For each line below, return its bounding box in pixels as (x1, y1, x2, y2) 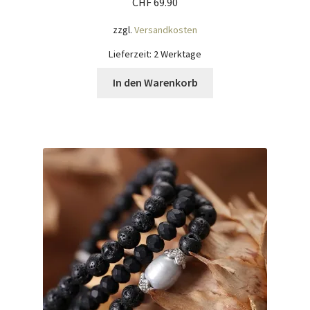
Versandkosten (134, 24, 197, 37)
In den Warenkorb (112, 75, 198, 90)
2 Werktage (154, 47, 201, 60)
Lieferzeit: (109, 47, 154, 60)
